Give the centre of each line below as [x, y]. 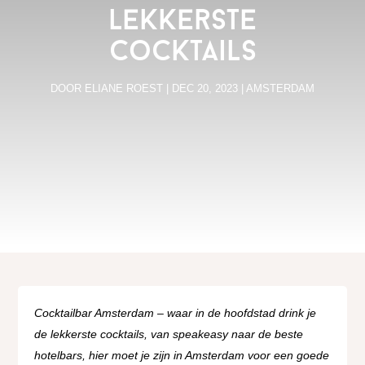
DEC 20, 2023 [205, 88]
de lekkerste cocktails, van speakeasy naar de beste [169, 334]
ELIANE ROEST [124, 88]
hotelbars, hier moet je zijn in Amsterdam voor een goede [182, 355]
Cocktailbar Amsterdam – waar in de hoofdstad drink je [176, 313]
